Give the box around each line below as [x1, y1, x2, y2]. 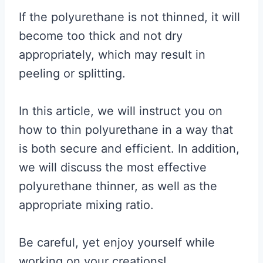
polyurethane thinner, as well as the [19, 178, 217, 193]
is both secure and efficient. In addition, [19, 141, 240, 156]
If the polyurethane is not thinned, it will [19, 9, 240, 24]
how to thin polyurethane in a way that [19, 122, 233, 137]
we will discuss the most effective [19, 160, 207, 174]
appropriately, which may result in [19, 47, 205, 62]
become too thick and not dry [19, 28, 183, 43]
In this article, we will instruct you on [19, 103, 222, 118]
